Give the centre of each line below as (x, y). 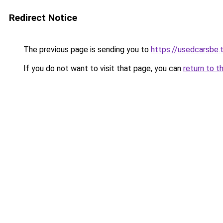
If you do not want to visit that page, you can (102, 68)
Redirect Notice (43, 18)
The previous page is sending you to (86, 50)
